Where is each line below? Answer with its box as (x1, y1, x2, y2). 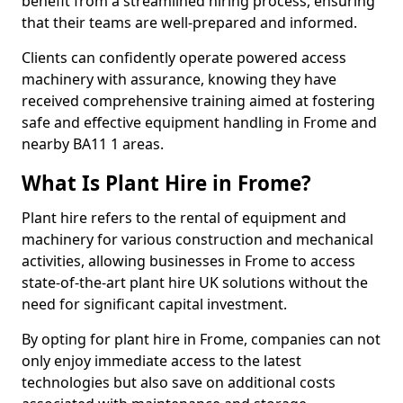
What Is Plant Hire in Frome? (22, 169, 311, 197)
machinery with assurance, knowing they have (22, 69, 336, 89)
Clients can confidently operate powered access (22, 48, 346, 67)
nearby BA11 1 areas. (22, 134, 164, 154)
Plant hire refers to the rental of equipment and (22, 208, 346, 228)
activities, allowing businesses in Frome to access (22, 251, 355, 271)
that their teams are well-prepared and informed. (22, 13, 357, 32)
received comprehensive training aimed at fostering (22, 91, 375, 111)
